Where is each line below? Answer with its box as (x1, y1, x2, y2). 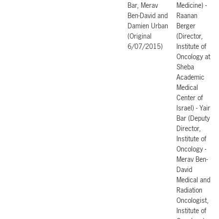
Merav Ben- (176, 154, 208, 164)
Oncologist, (176, 195, 209, 205)
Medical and (176, 175, 210, 184)
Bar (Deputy (176, 113, 210, 123)
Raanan (176, 10, 197, 20)
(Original (128, 31, 152, 41)
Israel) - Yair (176, 103, 210, 112)
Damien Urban (128, 21, 168, 30)
